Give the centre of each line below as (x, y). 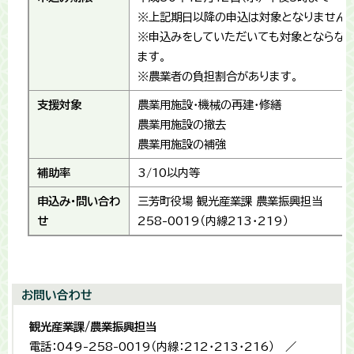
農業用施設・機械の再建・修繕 (209, 105)
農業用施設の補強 (182, 145)
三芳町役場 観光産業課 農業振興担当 (230, 201)
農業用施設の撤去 (182, 125)
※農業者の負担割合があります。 (218, 77)
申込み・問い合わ (79, 201)
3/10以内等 (169, 173)
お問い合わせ (57, 296)
